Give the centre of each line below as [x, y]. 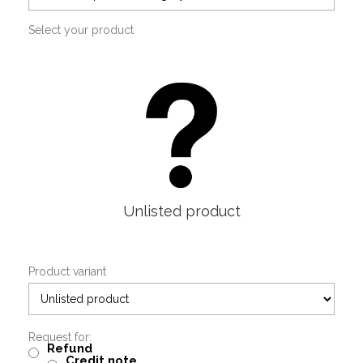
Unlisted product [181, 211]
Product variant [67, 271]
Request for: [60, 337]
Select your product [81, 30]
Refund [70, 348]
